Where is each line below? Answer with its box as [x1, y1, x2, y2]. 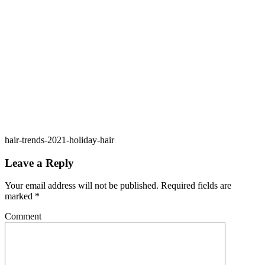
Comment [5, 211, 41, 222]
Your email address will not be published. [5, 180, 159, 191]
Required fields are [159, 180, 231, 191]
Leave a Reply [5, 156, 74, 169]
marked [5, 191, 35, 202]
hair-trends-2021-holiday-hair [5, 134, 114, 145]
